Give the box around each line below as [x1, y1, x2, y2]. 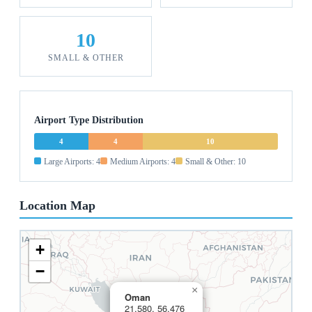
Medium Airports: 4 [110, 157, 175, 167]
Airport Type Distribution [34, 115, 143, 126]
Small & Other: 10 [185, 157, 246, 167]
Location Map [19, 198, 95, 213]
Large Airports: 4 [44, 157, 100, 167]
